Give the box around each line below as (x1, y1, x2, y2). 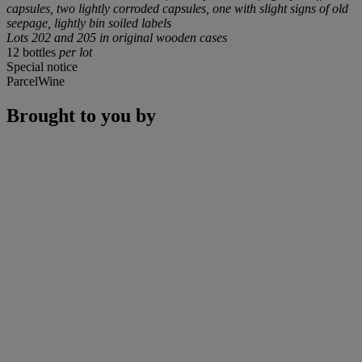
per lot (59, 45, 92, 60)
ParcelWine (6, 74, 65, 89)
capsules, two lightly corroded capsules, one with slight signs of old (6, 2, 348, 16)
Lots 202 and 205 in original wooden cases (6, 31, 227, 45)
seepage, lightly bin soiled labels (6, 16, 171, 31)
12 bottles (6, 45, 59, 60)
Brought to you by (6, 105, 156, 127)
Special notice (6, 60, 78, 74)
